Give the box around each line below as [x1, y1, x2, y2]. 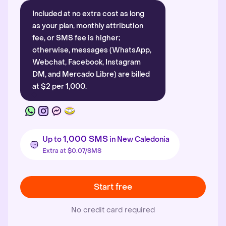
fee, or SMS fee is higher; [32, 33, 120, 43]
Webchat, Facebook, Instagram [32, 58, 141, 67]
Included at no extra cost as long [32, 9, 144, 19]
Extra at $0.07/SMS [42, 147, 101, 155]
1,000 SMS [63, 134, 108, 144]
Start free [94, 182, 132, 192]
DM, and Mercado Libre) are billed [32, 70, 150, 79]
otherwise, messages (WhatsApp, [32, 45, 151, 55]
